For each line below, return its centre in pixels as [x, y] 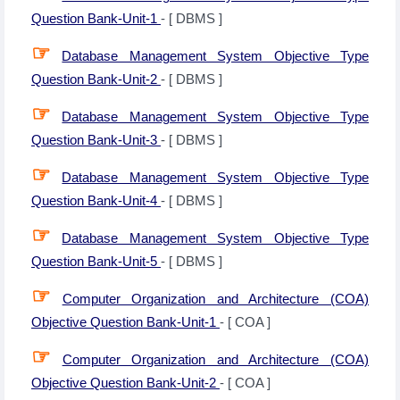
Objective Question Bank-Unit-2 [125, 383]
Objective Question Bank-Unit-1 [125, 322]
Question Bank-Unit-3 [96, 140]
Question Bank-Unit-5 [96, 261]
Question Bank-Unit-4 [96, 200]
